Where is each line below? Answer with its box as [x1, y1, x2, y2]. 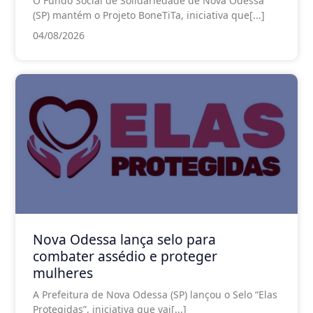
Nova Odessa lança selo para [33, 229, 216, 249]
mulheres [33, 263, 93, 282]
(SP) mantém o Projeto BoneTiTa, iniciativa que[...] [33, 8, 265, 22]
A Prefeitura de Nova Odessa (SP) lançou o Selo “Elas [33, 287, 277, 301]
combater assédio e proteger [33, 246, 217, 265]
